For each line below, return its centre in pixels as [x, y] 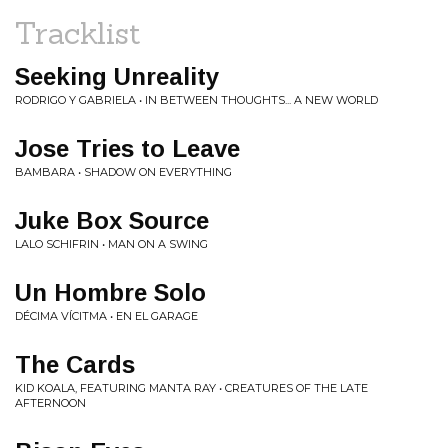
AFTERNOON [50, 403]
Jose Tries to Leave [127, 148]
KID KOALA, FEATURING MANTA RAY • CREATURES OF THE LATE [191, 388]
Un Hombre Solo [110, 292]
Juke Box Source [112, 220]
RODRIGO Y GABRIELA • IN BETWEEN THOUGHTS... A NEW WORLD [196, 100]
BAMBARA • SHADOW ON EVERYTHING [123, 172]
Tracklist [78, 33]
